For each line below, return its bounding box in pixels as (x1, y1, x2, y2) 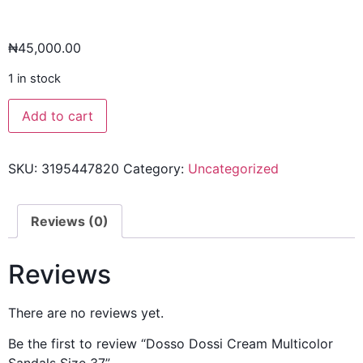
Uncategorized (188, 160, 279, 177)
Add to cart (22, 108, 93, 125)
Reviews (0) (31, 213, 109, 230)
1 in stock (8, 70, 61, 86)
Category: (123, 160, 188, 177)
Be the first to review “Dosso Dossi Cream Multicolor (8, 335, 333, 352)
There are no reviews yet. (8, 304, 164, 321)
